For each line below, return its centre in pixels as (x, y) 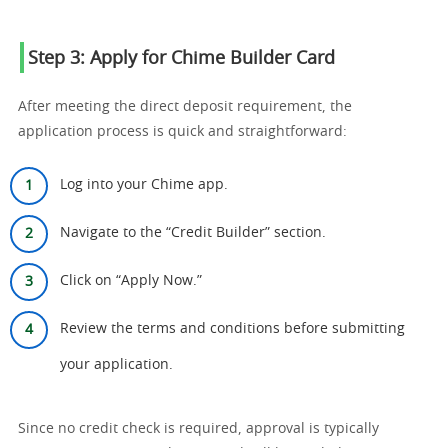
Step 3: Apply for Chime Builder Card (181, 59)
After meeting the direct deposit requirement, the (185, 107)
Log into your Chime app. (144, 185)
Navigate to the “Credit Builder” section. (193, 233)
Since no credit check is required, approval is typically (198, 429)
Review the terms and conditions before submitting (232, 329)
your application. (116, 365)
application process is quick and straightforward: (182, 132)
